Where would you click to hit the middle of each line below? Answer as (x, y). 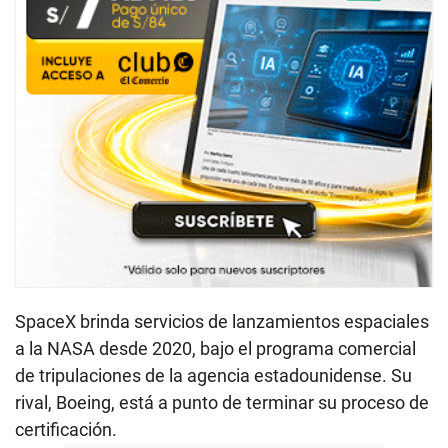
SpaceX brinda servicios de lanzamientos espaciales (222, 321)
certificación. (66, 429)
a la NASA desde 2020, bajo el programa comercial (215, 348)
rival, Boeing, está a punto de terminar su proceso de (222, 402)
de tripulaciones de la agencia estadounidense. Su (213, 375)
